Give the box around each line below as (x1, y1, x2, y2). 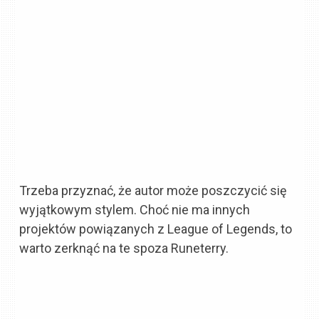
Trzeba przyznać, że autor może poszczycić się (19, 182, 288, 198)
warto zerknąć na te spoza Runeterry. (19, 240, 229, 256)
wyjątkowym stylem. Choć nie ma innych (19, 202, 251, 217)
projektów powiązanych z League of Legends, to (19, 221, 293, 236)
